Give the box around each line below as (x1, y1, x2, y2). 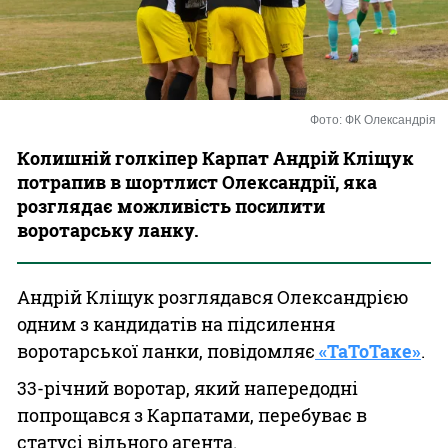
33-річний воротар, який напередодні (17, 376, 358, 400)
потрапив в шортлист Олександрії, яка (17, 170, 377, 194)
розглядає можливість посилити (17, 194, 325, 218)
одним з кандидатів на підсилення (17, 312, 335, 336)
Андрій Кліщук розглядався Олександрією (17, 285, 409, 309)
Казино (192, 34, 256, 55)
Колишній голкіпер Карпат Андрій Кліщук (17, 146, 414, 170)
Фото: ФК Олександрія (310, 113, 436, 127)
